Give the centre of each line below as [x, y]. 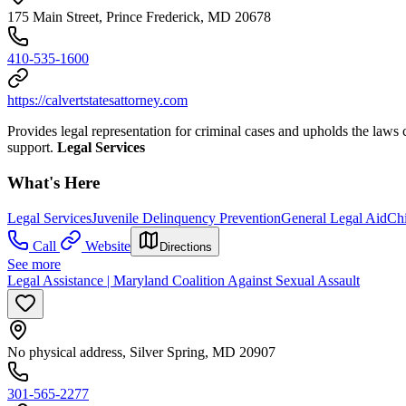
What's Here [53, 182]
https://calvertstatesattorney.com [97, 101]
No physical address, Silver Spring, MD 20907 [141, 352]
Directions [186, 246]
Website [108, 246]
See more [34, 264]
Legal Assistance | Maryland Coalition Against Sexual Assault [184, 280]
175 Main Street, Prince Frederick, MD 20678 [139, 17]
